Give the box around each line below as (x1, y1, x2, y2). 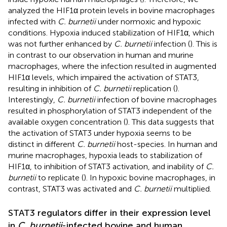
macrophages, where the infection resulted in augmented (8, 61, 216, 71)
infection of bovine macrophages (95, 94, 217, 104)
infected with (8, 16, 58, 26)
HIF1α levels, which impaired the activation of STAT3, (8, 72, 199, 82)
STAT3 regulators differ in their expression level (8, 207, 211, 218)
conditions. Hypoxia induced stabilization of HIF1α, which (8, 27, 214, 37)
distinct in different (8, 139, 77, 149)
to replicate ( (36, 172, 84, 182)
